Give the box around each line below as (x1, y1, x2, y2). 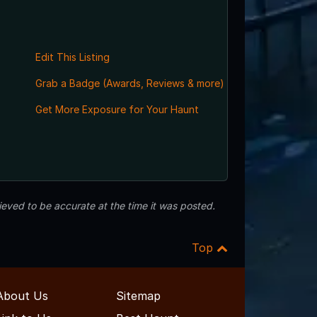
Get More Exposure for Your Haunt (35, 103, 199, 116)
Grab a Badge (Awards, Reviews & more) (35, 77, 224, 90)
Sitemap (116, 289, 161, 304)
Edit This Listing (35, 51, 110, 64)
